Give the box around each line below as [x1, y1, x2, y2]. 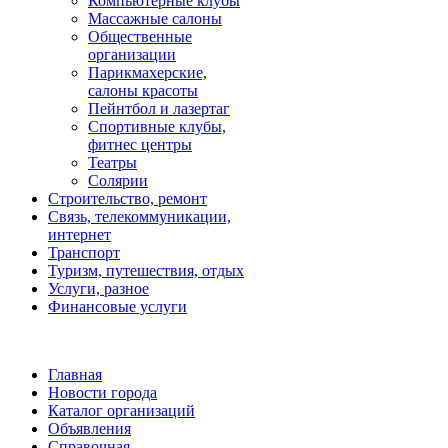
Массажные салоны [88, 10, 222, 28]
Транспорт [48, 244, 120, 262]
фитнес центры [88, 136, 192, 154]
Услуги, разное [48, 280, 149, 298]
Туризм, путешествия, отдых [48, 262, 244, 280]
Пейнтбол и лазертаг [88, 100, 230, 118]
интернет [48, 226, 111, 244]
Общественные [88, 28, 192, 46]
